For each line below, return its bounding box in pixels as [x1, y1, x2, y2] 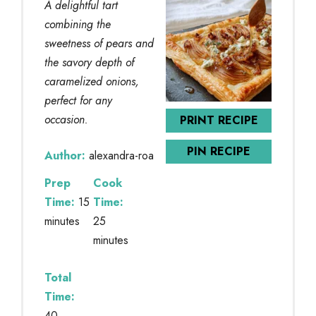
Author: [44, 147, 85, 164]
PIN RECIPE [187, 142, 250, 159]
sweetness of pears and [44, 35, 154, 51]
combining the [44, 16, 111, 32]
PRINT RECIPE [179, 111, 258, 128]
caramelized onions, [44, 73, 139, 90]
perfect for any [44, 92, 112, 109]
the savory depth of [44, 54, 134, 71]
